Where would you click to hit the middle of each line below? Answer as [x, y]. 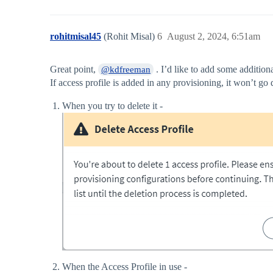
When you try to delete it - [112, 106]
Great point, [74, 69]
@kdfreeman [126, 70]
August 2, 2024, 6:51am [214, 37]
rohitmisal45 [76, 37]
